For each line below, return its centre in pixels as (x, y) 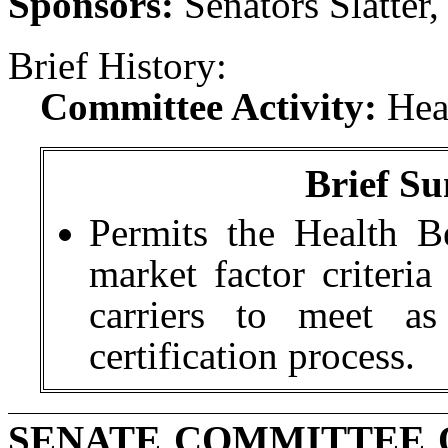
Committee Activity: (208, 106)
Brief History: (117, 65)
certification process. (251, 355)
